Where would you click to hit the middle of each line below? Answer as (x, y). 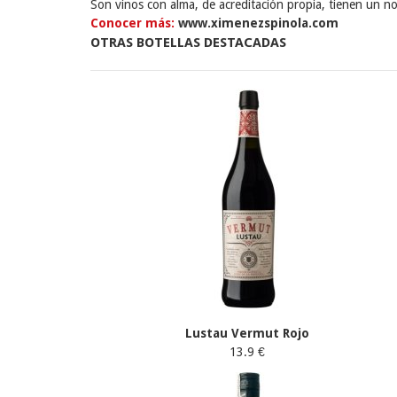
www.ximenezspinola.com (257, 23)
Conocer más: (132, 23)
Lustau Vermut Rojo (247, 333)
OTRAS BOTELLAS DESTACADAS (188, 43)
